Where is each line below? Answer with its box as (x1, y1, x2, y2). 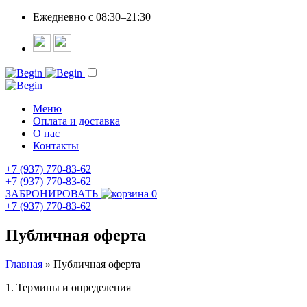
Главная (5, 258, 42, 270)
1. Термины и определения (5, 281, 131, 293)
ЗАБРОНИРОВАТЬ (5, 188, 98, 199)
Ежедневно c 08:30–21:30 (33, 11, 151, 23)
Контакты (33, 140, 79, 151)
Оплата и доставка (33, 115, 120, 127)
